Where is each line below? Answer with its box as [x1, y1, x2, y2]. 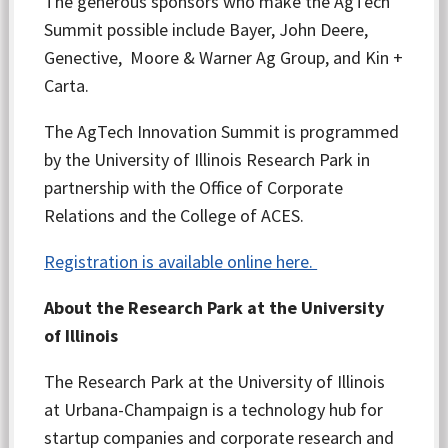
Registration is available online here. [44, 250, 318, 273]
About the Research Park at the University [44, 296, 385, 319]
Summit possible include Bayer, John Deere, [44, 18, 369, 41]
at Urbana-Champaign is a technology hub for [44, 398, 384, 421]
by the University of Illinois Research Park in [44, 148, 371, 171]
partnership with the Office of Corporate [44, 176, 344, 199]
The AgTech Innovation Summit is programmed [44, 120, 400, 143]
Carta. [44, 74, 90, 97]
